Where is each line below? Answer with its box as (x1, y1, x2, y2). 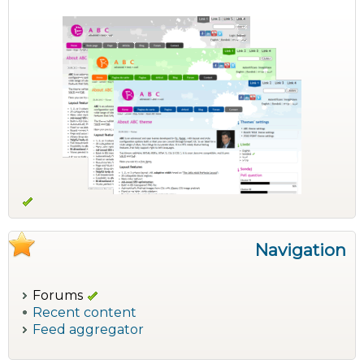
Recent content (32, 305, 136, 321)
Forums (32, 287, 83, 303)
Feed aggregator (32, 322, 144, 338)
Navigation (255, 239, 346, 260)
